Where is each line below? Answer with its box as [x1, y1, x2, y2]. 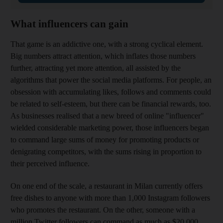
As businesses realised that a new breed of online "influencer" [10, 111, 204, 120]
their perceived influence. [10, 159, 90, 168]
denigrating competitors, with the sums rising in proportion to [10, 147, 202, 156]
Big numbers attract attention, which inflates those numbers [10, 51, 196, 60]
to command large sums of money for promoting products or [10, 135, 199, 144]
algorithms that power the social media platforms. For [10, 75, 179, 84]
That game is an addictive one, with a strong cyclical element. [10, 39, 203, 48]
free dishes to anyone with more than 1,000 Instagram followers [10, 193, 210, 202]
